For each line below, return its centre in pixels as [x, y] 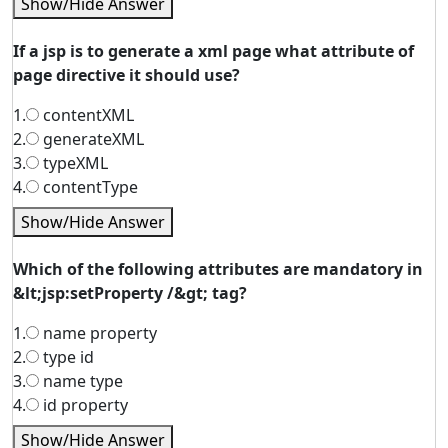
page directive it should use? [126, 75]
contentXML [86, 115]
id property [83, 405]
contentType [88, 187]
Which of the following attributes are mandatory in [218, 269]
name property [98, 333]
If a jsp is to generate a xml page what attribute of [213, 51]
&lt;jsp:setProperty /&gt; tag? [130, 293]
